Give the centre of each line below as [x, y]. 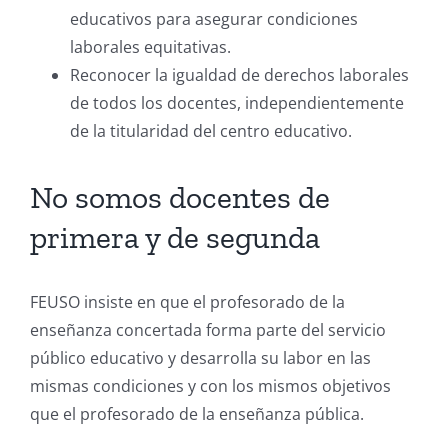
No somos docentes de [180, 196]
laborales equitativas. [150, 47]
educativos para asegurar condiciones [214, 19]
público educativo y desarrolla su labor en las [200, 358]
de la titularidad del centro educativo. [211, 131]
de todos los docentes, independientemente [237, 103]
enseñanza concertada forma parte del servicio [208, 330]
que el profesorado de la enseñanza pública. [197, 414]
